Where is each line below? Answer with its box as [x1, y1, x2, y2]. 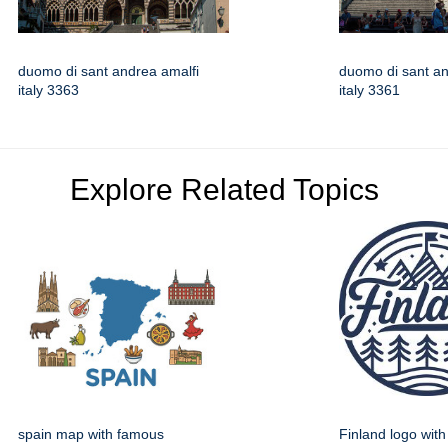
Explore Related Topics [69, 172, 379, 206]
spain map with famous [18, 425, 164, 442]
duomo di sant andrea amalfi [18, 62, 199, 79]
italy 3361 [339, 81, 400, 98]
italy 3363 [18, 81, 79, 98]
